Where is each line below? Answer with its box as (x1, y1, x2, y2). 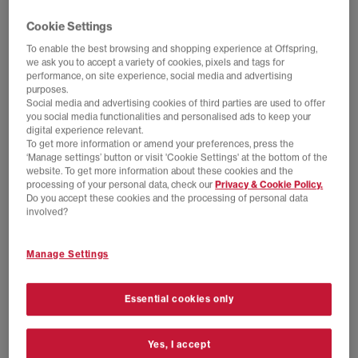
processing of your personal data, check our (26, 178, 216, 190)
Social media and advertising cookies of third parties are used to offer (26, 97, 326, 109)
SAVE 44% (94, 268, 141, 280)
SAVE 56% (271, 268, 318, 280)
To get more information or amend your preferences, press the (26, 137, 295, 149)
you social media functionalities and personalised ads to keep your (26, 110, 312, 122)
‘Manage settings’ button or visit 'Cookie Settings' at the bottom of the (26, 151, 328, 163)
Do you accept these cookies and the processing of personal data (26, 192, 308, 204)
